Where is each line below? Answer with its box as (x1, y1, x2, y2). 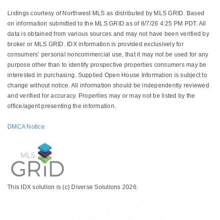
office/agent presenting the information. (7, 102, 116, 110)
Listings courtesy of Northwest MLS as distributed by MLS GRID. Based (7, 9, 204, 17)
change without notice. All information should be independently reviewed (7, 82, 209, 89)
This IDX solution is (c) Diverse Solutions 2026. (7, 183, 138, 191)
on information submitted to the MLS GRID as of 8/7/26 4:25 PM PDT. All (7, 20, 206, 27)
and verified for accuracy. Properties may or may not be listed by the (7, 92, 195, 99)
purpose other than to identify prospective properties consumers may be (7, 61, 207, 68)
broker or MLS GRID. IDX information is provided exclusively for (7, 40, 184, 48)
